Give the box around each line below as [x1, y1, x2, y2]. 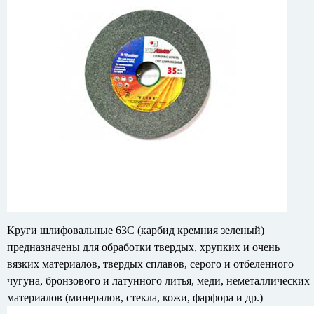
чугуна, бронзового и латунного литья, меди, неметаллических [7, 274, 310, 287]
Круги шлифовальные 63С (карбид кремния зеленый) [7, 224, 264, 236]
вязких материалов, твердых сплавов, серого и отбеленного [7, 257, 294, 270]
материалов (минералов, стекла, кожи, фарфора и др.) [7, 291, 263, 303]
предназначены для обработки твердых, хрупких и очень [7, 240, 280, 253]
